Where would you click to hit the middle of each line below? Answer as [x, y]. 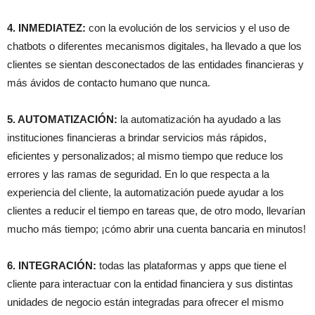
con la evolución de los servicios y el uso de [189, 28]
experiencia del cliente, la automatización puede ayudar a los [146, 193]
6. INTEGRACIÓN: [53, 266]
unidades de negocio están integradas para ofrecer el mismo [145, 302]
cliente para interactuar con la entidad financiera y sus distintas [150, 284]
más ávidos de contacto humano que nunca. [109, 83]
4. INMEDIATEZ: [48, 28]
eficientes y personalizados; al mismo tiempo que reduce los [145, 156]
